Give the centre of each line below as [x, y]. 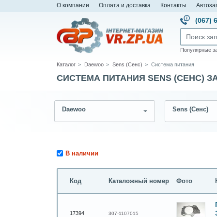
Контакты [173, 5]
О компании [73, 5]
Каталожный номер [139, 181]
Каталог [66, 64]
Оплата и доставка [125, 5]
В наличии [82, 154]
